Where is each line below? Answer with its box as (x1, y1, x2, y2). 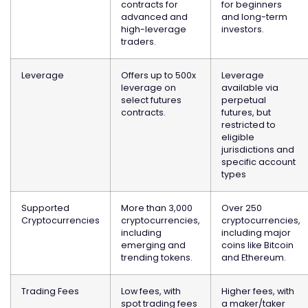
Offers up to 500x (121, 69, 196, 81)
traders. (121, 35, 156, 47)
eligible (221, 131, 254, 143)
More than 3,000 (121, 201, 192, 214)
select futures (121, 93, 181, 106)
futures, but (221, 106, 271, 118)
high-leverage (121, 23, 186, 35)
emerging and (121, 239, 186, 251)
